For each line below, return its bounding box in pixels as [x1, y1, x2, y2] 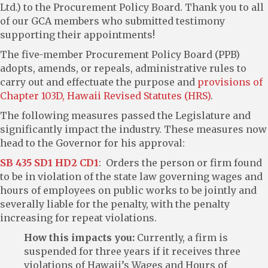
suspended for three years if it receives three [24, 245, 240, 257]
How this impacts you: [24, 231, 135, 243]
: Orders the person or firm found [99, 156, 262, 169]
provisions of [197, 75, 263, 88]
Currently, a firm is [135, 231, 228, 243]
